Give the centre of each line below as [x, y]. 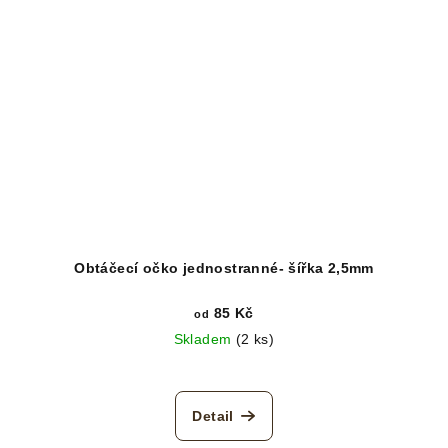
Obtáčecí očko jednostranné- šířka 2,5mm [224, 268]
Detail [213, 416]
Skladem [204, 339]
